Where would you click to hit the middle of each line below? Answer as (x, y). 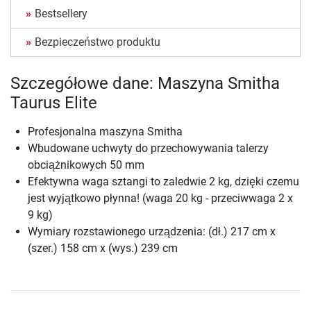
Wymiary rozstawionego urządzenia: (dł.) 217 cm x (152, 232)
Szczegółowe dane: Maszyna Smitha (145, 84)
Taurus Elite (54, 103)
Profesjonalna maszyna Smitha (105, 132)
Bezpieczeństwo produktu (98, 42)
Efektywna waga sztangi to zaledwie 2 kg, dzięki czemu (163, 182)
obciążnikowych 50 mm (86, 165)
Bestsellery (61, 14)
